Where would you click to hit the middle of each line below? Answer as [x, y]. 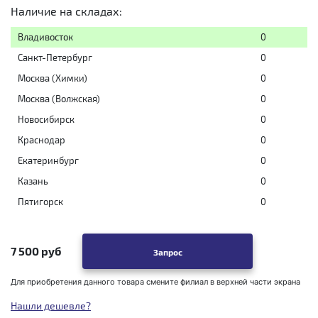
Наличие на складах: [66, 11]
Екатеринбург [48, 160]
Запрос [168, 252]
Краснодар [42, 140]
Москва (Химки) [53, 78]
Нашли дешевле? [51, 306]
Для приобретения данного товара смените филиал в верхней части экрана [155, 282]
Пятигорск [40, 202]
